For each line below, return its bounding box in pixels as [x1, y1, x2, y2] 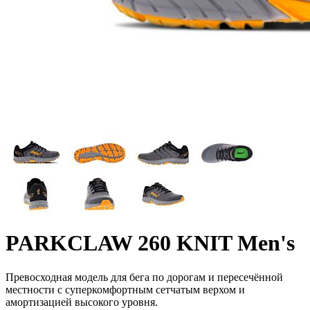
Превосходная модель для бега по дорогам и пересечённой [6, 271, 283, 283]
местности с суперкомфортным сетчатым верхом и [6, 283, 245, 295]
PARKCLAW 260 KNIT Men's [6, 230, 295, 256]
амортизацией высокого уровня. [6, 295, 158, 308]
